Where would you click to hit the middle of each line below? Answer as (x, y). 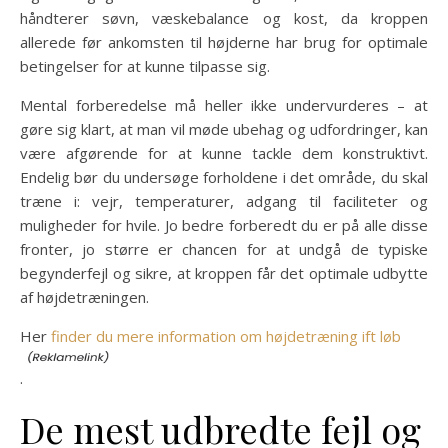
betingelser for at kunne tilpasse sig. (145, 66)
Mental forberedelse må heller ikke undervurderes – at (224, 105)
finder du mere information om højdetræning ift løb (226, 336)
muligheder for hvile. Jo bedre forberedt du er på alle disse (224, 225)
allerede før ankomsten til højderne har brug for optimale (224, 42)
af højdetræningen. (84, 297)
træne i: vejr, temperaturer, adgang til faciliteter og (224, 201)
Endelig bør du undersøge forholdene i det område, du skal (224, 177)
